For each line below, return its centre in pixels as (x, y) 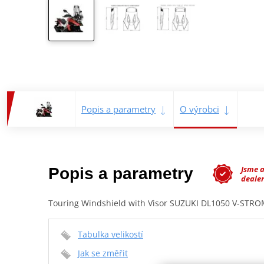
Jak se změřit (103, 253)
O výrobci (199, 109)
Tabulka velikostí (110, 235)
